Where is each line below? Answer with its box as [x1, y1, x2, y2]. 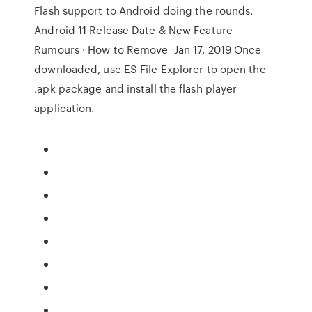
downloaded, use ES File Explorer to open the [34, 61, 266, 77]
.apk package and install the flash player [34, 81, 237, 96]
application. [34, 100, 95, 116]
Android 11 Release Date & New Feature [34, 22, 233, 38]
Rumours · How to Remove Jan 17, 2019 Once [34, 42, 262, 57]
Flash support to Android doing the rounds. [34, 3, 253, 18]
